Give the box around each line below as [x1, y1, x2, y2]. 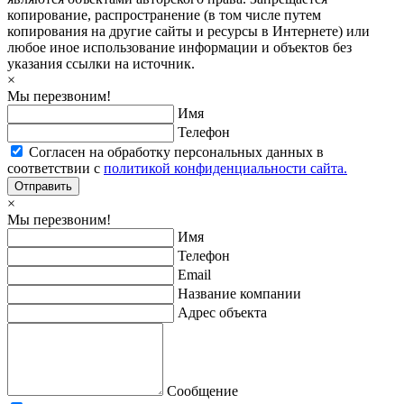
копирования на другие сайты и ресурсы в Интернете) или [7, 23, 370, 39]
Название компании [178, 285, 301, 301]
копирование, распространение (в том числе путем [7, 6, 321, 23]
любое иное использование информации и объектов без [7, 39, 352, 55]
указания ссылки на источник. [7, 55, 195, 71]
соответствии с [7, 160, 104, 176]
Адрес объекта [178, 304, 267, 320]
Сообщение [167, 382, 238, 399]
